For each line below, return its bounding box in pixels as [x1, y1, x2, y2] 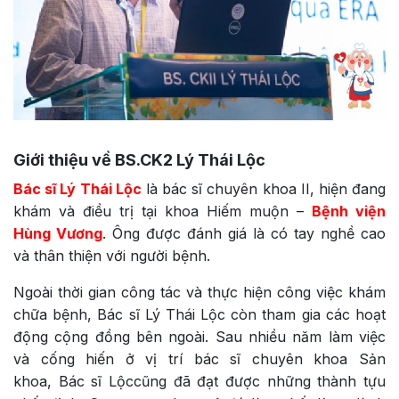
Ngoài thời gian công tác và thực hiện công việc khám [13, 282, 386, 301]
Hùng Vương [13, 224, 102, 242]
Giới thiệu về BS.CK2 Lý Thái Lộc [13, 150, 265, 169]
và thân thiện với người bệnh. [13, 246, 210, 265]
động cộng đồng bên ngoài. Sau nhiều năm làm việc [13, 327, 386, 346]
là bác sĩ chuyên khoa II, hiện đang [141, 179, 387, 198]
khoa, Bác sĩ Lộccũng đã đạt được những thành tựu [13, 371, 386, 390]
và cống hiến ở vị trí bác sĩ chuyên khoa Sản [13, 349, 386, 368]
